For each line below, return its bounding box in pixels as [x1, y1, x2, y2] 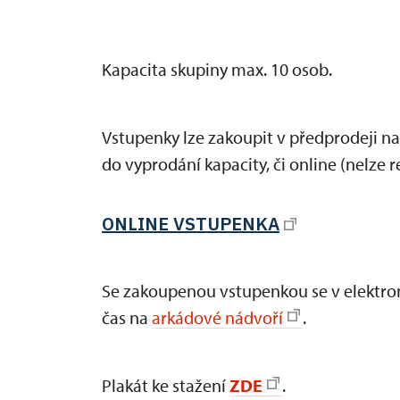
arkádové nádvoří [152, 305, 283, 329]
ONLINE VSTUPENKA [102, 212, 279, 237]
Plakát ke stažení [102, 373, 229, 396]
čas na [102, 305, 152, 329]
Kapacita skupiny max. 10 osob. [102, 58, 332, 81]
